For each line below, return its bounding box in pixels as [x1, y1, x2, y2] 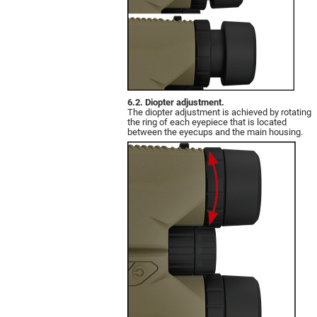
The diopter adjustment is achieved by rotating [127, 106, 311, 117]
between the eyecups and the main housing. [127, 126, 303, 137]
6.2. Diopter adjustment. [127, 96, 224, 108]
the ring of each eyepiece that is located [127, 116, 287, 127]
